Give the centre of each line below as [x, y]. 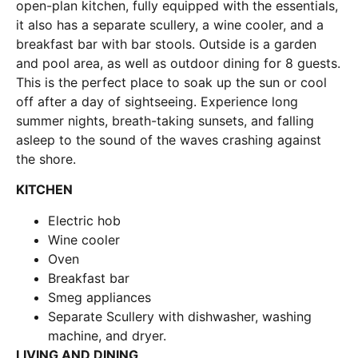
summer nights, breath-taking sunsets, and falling [165, 121]
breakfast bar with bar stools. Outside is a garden [166, 44]
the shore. [46, 159]
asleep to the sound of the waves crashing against [169, 140]
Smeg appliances [99, 297]
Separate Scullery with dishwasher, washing [180, 316]
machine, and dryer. [107, 335]
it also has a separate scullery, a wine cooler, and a [170, 25]
